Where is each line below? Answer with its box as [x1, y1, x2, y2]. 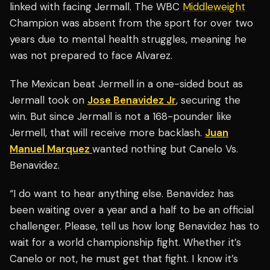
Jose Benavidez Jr [87, 93, 176, 107]
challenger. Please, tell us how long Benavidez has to [10, 219, 259, 233]
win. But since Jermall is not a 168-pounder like [10, 110, 231, 124]
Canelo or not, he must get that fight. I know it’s [10, 252, 238, 266]
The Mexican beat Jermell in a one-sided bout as [10, 77, 243, 91]
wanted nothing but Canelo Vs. [92, 142, 238, 156]
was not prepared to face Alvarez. [10, 49, 172, 63]
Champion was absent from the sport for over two [10, 16, 253, 30]
